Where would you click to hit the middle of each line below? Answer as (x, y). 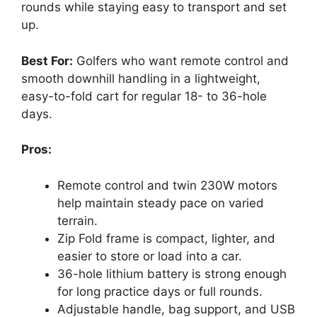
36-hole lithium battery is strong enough (172, 273)
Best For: (47, 60)
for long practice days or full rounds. (160, 291)
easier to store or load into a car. (150, 256)
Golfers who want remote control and (181, 60)
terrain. (77, 220)
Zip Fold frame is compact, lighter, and (166, 238)
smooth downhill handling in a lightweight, (141, 78)
